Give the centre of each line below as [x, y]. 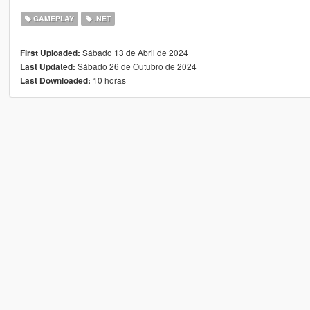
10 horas [108, 80]
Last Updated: [47, 66]
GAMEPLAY [53, 18]
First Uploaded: [50, 53]
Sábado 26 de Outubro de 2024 [136, 66]
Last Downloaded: [55, 80]
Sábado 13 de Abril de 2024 [134, 52]
